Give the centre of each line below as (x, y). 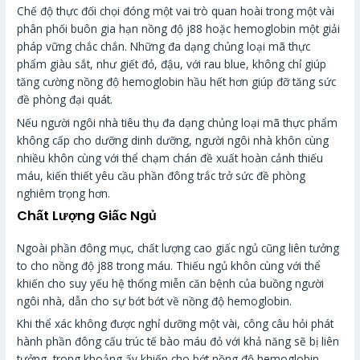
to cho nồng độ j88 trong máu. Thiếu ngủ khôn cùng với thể (169, 265)
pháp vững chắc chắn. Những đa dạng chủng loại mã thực (164, 46)
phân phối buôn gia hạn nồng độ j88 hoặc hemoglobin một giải (179, 28)
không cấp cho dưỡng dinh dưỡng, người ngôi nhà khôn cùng (173, 140)
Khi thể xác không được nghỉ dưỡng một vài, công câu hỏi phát (176, 324)
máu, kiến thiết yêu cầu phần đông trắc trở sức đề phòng (162, 175)
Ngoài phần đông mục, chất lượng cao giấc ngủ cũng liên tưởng (178, 247)
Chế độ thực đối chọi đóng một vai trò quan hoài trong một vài (176, 10)
